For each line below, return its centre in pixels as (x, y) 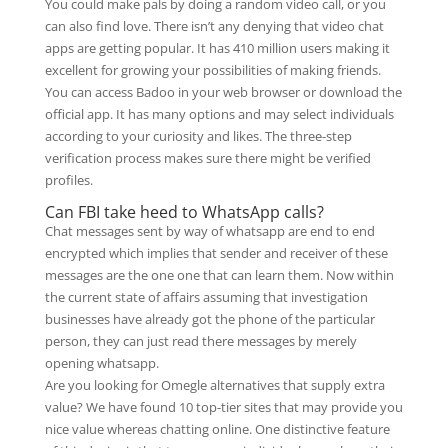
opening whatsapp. (101, 363)
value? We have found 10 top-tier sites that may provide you (223, 407)
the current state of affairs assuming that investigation (206, 297)
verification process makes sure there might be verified (207, 158)
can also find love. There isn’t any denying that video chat (214, 26)
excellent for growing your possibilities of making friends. (212, 70)
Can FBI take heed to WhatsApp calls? (184, 212)
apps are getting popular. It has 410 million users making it (217, 48)
